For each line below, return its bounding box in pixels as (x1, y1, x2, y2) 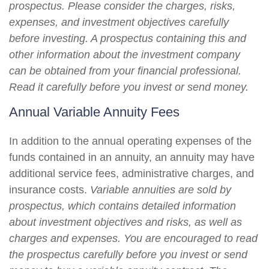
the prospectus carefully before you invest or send (9, 249, 247, 261)
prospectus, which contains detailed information (9, 200, 236, 212)
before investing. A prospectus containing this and (9, 32, 246, 44)
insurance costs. (9, 184, 90, 196)
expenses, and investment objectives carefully (9, 16, 229, 28)
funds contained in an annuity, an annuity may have (9, 151, 255, 163)
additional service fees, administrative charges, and (9, 168, 254, 180)
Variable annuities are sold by (90, 184, 231, 196)
